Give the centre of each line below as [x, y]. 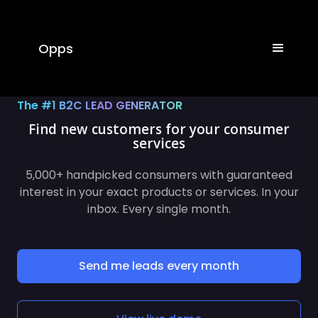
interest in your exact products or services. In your [159, 178]
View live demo [159, 305]
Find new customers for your [129, 129]
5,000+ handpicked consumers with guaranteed [159, 161]
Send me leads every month [159, 252]
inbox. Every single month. [159, 195]
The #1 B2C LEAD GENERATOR [101, 105]
